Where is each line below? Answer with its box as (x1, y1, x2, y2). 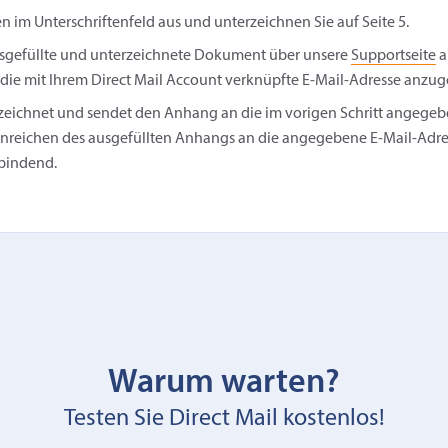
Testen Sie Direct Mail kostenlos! (63, 407, 385, 431)
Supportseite (350, 48, 436, 64)
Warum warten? (108, 367, 340, 400)
